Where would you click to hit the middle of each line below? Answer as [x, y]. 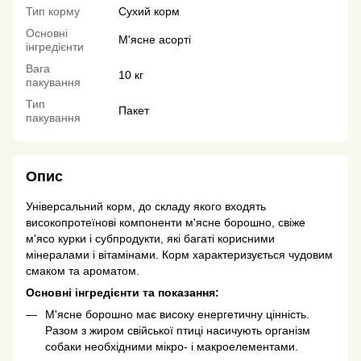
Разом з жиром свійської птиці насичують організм [178, 331]
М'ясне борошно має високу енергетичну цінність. [177, 315]
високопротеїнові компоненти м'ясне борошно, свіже [166, 223]
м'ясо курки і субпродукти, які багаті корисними [150, 239]
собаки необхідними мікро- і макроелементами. [172, 347]
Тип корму [53, 12]
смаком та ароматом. [83, 271]
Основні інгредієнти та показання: [122, 293]
